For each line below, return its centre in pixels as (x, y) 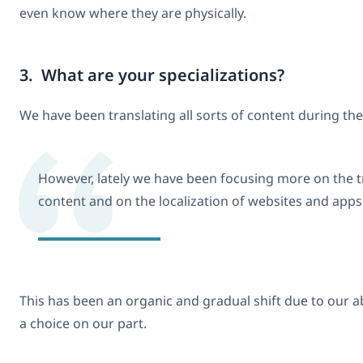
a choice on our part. (83, 324)
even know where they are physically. (133, 13)
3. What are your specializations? (152, 75)
